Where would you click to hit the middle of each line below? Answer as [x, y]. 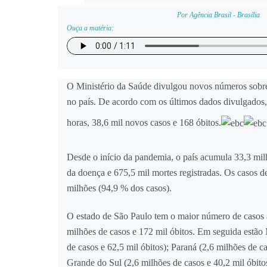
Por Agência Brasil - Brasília [219, 15]
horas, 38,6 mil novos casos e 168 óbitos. [144, 122]
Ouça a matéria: [90, 28]
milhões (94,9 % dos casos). [119, 188]
